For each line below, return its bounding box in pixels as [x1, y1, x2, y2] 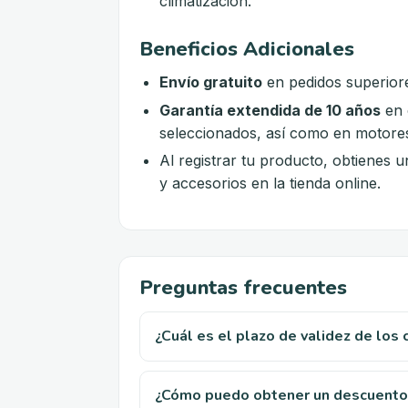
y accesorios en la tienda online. [159, 174, 382, 193]
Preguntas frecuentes [139, 274, 347, 302]
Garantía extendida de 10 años [159, 100, 382, 119]
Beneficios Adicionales [139, 36, 354, 64]
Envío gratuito [159, 73, 263, 92]
